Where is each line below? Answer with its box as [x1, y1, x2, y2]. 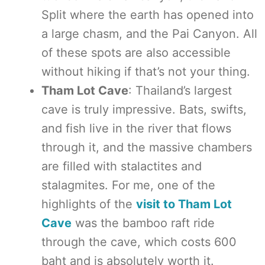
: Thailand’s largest [128, 83, 232, 98]
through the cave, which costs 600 [41, 235, 237, 249]
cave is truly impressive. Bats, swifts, [41, 102, 247, 117]
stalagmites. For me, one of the [41, 178, 215, 192]
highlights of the [41, 197, 136, 211]
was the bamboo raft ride [72, 216, 215, 230]
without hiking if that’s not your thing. [41, 64, 250, 79]
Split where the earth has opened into [41, 8, 254, 22]
